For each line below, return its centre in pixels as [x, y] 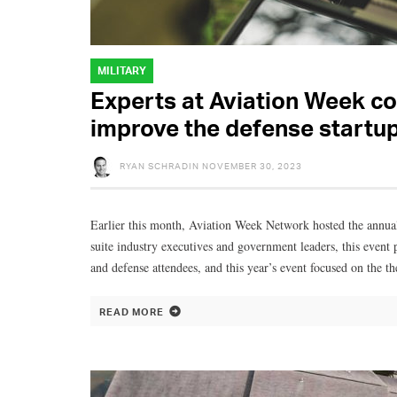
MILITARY [122, 70]
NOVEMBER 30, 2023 [252, 165]
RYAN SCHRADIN [160, 165]
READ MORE [132, 311]
